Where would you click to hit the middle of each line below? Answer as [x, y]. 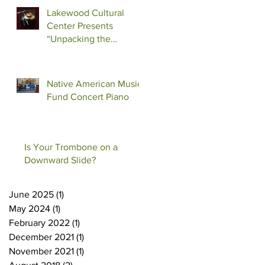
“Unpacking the [79, 38]
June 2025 [31, 194]
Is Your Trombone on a [71, 147]
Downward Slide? [60, 160]
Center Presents [80, 25]
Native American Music [94, 83]
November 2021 [41, 251]
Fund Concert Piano [88, 96]
